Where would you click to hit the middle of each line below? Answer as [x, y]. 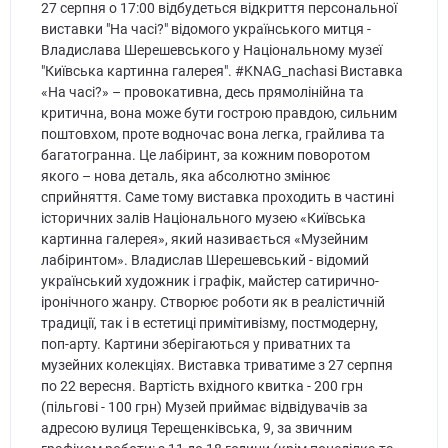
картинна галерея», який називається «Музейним [204, 238]
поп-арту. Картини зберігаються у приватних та [195, 343]
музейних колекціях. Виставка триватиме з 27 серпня [216, 364]
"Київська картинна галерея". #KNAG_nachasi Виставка [221, 70]
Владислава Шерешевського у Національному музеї [211, 49]
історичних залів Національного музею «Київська [203, 217]
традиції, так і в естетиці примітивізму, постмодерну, [209, 322]
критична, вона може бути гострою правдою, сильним [218, 112]
